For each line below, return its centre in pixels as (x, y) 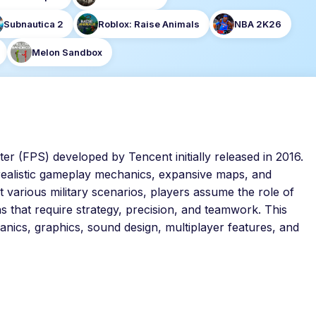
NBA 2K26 (258, 24)
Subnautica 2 (34, 24)
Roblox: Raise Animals (149, 24)
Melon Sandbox (67, 52)
